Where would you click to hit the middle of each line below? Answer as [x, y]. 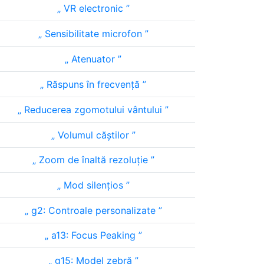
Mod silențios [93, 185]
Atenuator [93, 59]
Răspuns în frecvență [93, 84]
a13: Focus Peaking [93, 235]
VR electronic [93, 8]
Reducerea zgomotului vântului [93, 110]
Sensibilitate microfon [93, 34]
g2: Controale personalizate [93, 210]
